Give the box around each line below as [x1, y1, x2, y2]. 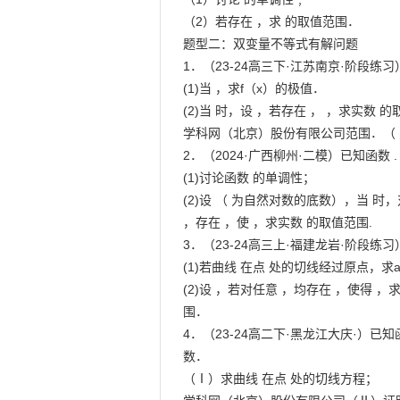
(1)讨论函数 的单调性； [183, 171, 316, 185]
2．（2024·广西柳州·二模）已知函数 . [183, 148, 398, 162]
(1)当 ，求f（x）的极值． [183, 81, 326, 96]
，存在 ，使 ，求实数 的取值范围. [183, 215, 373, 229]
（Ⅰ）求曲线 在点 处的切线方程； [183, 371, 379, 386]
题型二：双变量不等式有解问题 [183, 37, 359, 51]
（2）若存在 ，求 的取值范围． [183, 14, 361, 29]
